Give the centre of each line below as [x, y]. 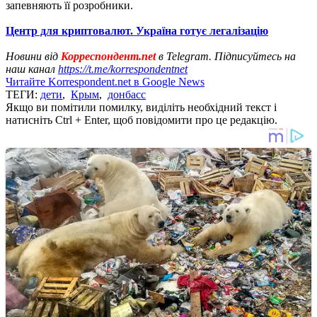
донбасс [127, 94]
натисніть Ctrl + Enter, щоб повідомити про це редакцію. [142, 120]
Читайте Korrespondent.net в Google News [105, 81]
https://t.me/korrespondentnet [123, 69]
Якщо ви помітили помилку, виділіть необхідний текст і [141, 107]
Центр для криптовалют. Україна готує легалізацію [137, 30]
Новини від [33, 56]
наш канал [32, 69]
